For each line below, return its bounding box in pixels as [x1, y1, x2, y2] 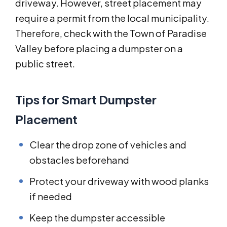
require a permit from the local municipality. [15, 12, 209, 24]
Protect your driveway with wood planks [29, 175, 209, 187]
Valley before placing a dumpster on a [15, 43, 183, 55]
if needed [29, 191, 72, 203]
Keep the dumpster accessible [29, 212, 165, 224]
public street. [15, 58, 75, 70]
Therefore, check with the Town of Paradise [15, 27, 207, 40]
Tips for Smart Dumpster [15, 92, 157, 107]
